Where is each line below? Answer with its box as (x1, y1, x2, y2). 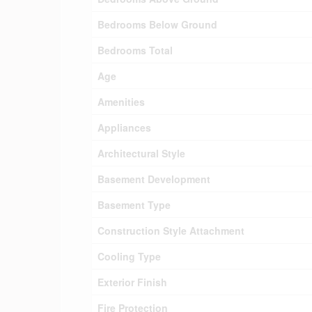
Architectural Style (97, 146, 185, 160)
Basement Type (97, 198, 171, 212)
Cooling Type (97, 249, 161, 263)
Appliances (97, 120, 151, 134)
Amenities (97, 95, 145, 109)
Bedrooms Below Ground (97, 17, 217, 31)
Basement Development (97, 172, 210, 186)
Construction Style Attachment (97, 224, 244, 237)
